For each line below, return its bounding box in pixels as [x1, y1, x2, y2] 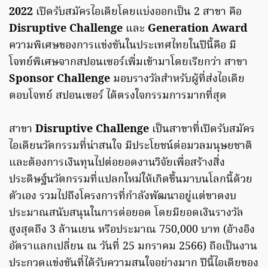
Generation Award [145, 20, 248, 38]
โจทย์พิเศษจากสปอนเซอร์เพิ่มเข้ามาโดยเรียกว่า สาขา [9, 54, 248, 72]
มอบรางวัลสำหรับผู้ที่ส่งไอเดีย [113, 71, 245, 89]
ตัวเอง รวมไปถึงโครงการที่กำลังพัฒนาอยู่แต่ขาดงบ [9, 188, 236, 206]
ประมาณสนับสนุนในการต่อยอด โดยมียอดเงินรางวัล [9, 205, 243, 223]
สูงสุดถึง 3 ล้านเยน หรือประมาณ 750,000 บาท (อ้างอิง [9, 221, 255, 239]
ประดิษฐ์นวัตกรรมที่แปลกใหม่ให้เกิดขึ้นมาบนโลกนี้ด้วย [9, 171, 252, 189]
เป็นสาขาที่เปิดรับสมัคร [152, 121, 255, 139]
